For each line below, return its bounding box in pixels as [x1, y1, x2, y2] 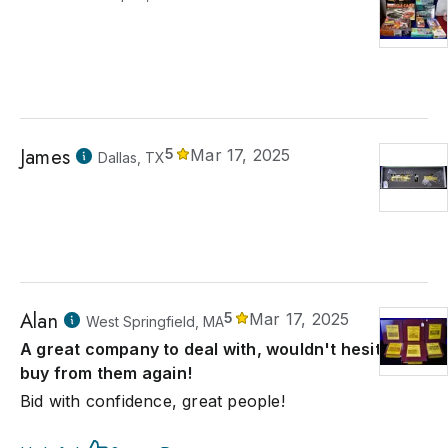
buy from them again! [20, 363, 192, 383]
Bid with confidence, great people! [20, 391, 285, 411]
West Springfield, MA [85, 313, 224, 330]
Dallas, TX [98, 149, 165, 166]
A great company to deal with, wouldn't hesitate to [20, 339, 429, 359]
